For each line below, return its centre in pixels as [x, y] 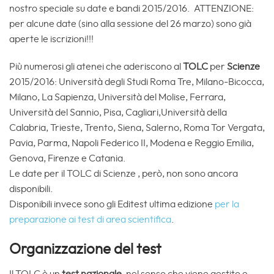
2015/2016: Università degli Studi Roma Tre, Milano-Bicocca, [137, 82]
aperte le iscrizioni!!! [51, 39]
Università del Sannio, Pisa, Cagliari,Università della [118, 113]
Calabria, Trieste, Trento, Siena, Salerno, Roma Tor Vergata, [137, 128]
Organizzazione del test [85, 250]
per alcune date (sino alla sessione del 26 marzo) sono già [130, 24]
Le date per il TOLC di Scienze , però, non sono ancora [124, 174]
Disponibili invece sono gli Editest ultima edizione [112, 205]
